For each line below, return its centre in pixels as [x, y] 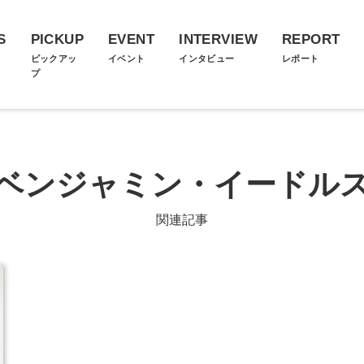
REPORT [311, 39]
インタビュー [207, 58]
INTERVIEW [218, 39]
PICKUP [57, 39]
